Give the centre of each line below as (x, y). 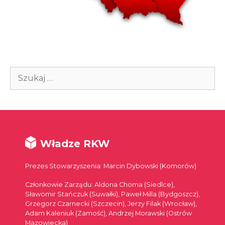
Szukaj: (24, 72)
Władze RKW (75, 143)
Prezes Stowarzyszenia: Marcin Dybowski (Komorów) (111, 166)
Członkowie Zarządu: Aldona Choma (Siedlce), (100, 184)
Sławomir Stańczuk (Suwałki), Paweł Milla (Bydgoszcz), (113, 194)
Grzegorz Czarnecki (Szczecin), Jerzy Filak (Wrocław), (111, 203)
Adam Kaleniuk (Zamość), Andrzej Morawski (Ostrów (108, 213)
